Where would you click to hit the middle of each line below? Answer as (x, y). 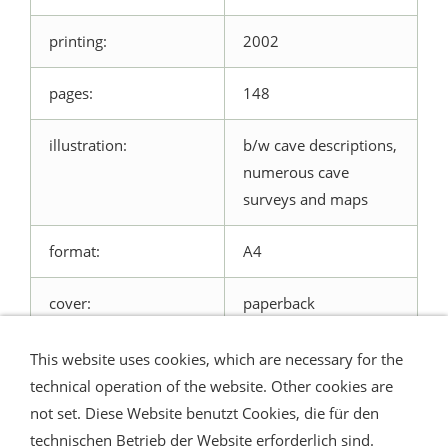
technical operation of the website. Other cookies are (211, 386)
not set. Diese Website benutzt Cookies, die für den (204, 413)
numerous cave (296, 172)
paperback (279, 303)
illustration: (88, 145)
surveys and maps (305, 199)
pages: (71, 93)
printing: (78, 41)
